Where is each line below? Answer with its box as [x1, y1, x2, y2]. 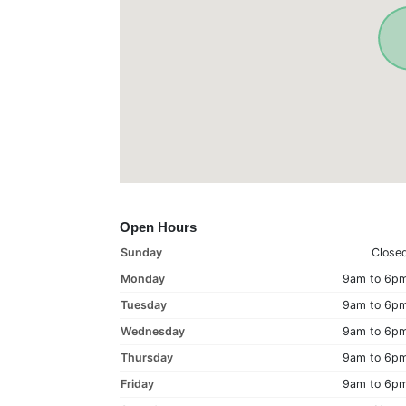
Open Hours [120, 219, 197, 235]
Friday [121, 377, 154, 391]
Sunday [121, 246, 162, 259]
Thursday [121, 351, 173, 364]
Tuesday [121, 298, 167, 312]
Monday [121, 272, 165, 285]
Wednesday [121, 324, 185, 338]
